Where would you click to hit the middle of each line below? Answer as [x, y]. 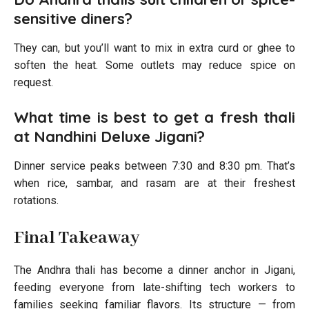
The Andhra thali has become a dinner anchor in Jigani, [154, 270]
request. [33, 82]
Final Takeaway [77, 238]
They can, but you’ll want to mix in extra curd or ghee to [154, 48]
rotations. [36, 200]
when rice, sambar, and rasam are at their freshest [154, 183]
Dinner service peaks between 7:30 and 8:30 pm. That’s [154, 166]
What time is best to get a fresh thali [154, 117]
